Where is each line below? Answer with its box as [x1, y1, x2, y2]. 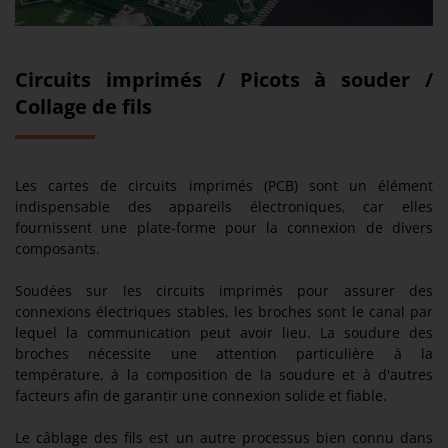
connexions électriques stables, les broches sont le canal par [15, 302, 433, 322]
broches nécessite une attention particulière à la [15, 344, 433, 364]
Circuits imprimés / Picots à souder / [15, 66, 433, 94]
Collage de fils [15, 93, 152, 121]
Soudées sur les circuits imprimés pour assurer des [15, 281, 433, 301]
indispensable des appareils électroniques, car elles [15, 197, 433, 217]
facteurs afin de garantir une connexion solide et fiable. [15, 386, 387, 406]
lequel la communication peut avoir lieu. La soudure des [15, 323, 433, 343]
